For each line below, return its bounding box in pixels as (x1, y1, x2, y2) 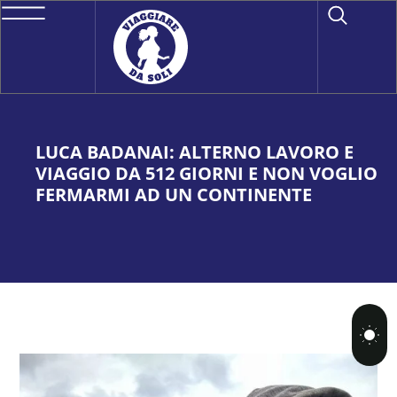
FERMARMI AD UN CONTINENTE (35, 183, 312, 206)
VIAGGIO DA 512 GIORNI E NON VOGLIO (35, 161, 378, 185)
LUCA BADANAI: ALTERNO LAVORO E (35, 140, 354, 164)
